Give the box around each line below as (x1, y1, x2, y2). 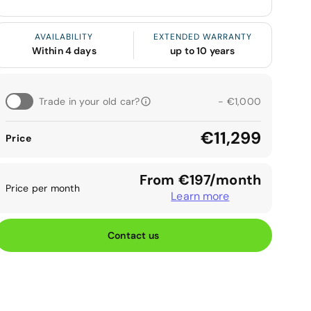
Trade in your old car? (39, 94, 140, 108)
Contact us (107, 228, 160, 242)
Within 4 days (31, 44, 96, 57)
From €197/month (139, 171, 261, 189)
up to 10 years (170, 44, 235, 57)
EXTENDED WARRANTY (153, 31, 252, 42)
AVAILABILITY (35, 31, 94, 42)
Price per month (6, 181, 80, 194)
